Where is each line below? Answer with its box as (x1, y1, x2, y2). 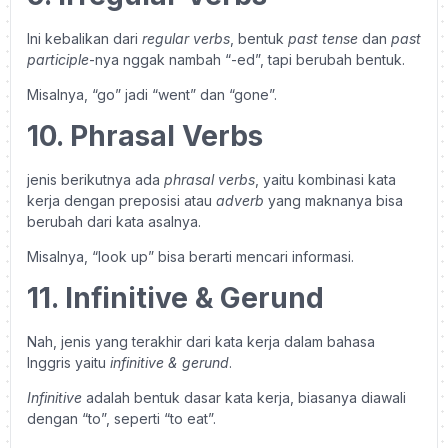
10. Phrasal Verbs (27, 118, 263, 153)
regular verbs (142, 30, 230, 48)
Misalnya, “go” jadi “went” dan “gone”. (27, 86, 277, 104)
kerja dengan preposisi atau (27, 191, 216, 209)
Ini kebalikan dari (27, 30, 142, 48)
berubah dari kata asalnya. (27, 212, 205, 230)
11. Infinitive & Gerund (27, 280, 324, 315)
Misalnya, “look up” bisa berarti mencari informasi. (27, 248, 354, 266)
